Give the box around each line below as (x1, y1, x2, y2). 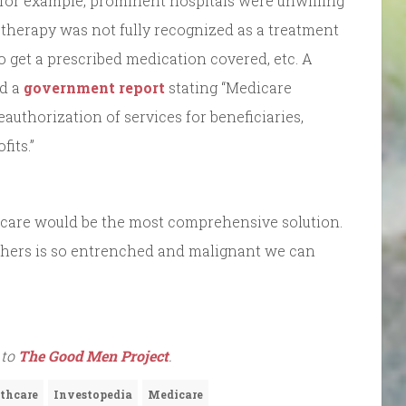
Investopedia (53, 386, 132, 401)
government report (24, 77, 165, 97)
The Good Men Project (18, 345, 169, 365)
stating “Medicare (165, 77, 292, 97)
